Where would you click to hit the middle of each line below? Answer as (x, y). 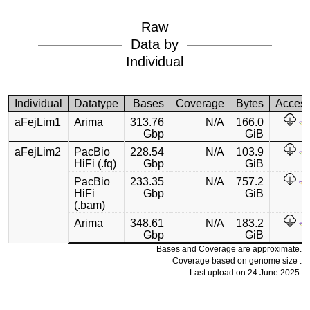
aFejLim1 (38, 122)
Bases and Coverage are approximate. (229, 249)
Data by (154, 44)
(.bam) (90, 205)
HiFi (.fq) (95, 164)
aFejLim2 (38, 152)
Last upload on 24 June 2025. (245, 273)
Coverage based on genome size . (237, 261)
